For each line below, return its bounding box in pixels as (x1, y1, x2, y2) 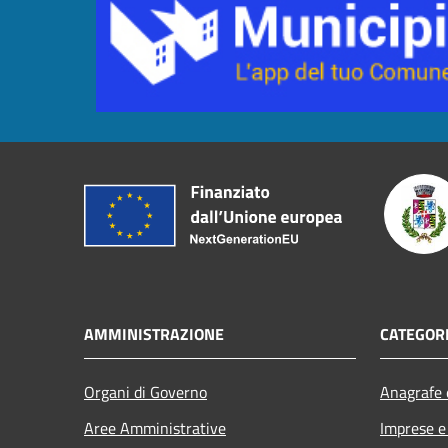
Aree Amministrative (84, 415, 226, 440)
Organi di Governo (84, 379, 207, 404)
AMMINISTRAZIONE (84, 321, 224, 346)
